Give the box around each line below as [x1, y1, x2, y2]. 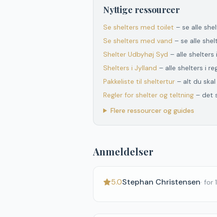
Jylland [135, 63, 157, 72]
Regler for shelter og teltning [103, 91, 194, 99]
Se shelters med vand [103, 36, 172, 45]
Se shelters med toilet [103, 23, 174, 31]
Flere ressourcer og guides [110, 106, 194, 115]
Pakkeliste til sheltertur [103, 77, 175, 86]
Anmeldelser [93, 145, 154, 158]
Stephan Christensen [122, 177, 201, 187]
